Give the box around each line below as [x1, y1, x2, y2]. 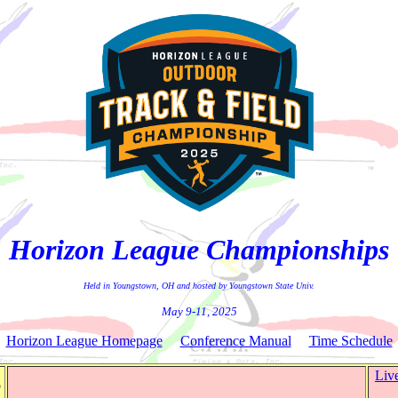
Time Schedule [308, 333, 393, 348]
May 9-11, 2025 [161, 305, 237, 318]
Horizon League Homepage [5, 333, 163, 348]
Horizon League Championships [9, 234, 389, 266]
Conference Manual [179, 333, 291, 348]
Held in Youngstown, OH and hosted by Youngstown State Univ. [84, 281, 314, 291]
